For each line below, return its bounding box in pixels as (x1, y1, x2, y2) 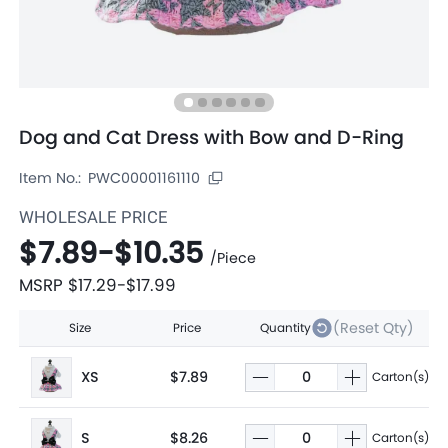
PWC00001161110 (88, 167, 201, 188)
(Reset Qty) (332, 317, 414, 338)
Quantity (259, 319, 311, 337)
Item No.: (19, 167, 82, 188)
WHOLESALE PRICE (19, 207, 169, 228)
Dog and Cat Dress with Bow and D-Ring (19, 124, 405, 152)
